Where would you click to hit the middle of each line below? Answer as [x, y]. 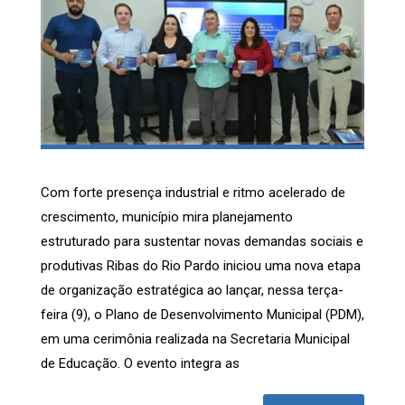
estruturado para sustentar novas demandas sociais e [202, 242]
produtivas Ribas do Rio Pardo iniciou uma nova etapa [201, 266]
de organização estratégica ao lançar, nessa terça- [192, 291]
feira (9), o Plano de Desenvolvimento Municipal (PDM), [202, 315]
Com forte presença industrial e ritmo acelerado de [193, 193]
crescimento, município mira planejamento [167, 217]
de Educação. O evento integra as [140, 364]
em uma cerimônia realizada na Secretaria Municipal [195, 339]
